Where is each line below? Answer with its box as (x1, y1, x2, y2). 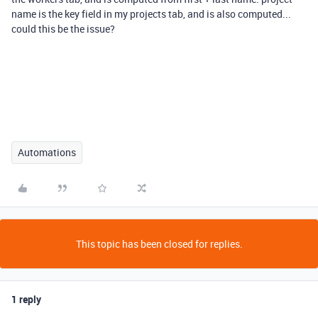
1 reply (11, 292, 41, 306)
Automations (18, 146, 76, 159)
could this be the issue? (11, 22, 115, 35)
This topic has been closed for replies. (75, 237, 243, 251)
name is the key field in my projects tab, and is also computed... (11, 7, 291, 21)
